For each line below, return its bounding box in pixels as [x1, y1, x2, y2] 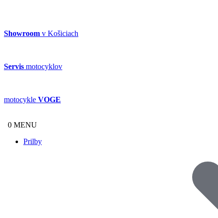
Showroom [4, 29, 40, 37]
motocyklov [24, 62, 62, 71]
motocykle [4, 95, 38, 104]
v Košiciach [40, 29, 78, 37]
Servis [4, 62, 24, 71]
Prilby [23, 137, 42, 145]
